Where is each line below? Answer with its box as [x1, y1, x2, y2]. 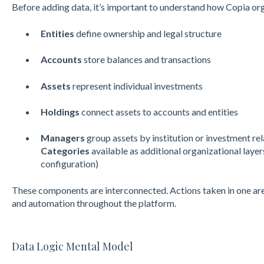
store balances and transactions [81, 54, 213, 65]
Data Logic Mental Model [11, 239, 133, 254]
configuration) [40, 158, 98, 170]
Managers [40, 132, 85, 144]
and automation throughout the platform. [11, 197, 176, 209]
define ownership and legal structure [74, 27, 222, 39]
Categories [40, 145, 90, 157]
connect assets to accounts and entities [81, 105, 238, 117]
